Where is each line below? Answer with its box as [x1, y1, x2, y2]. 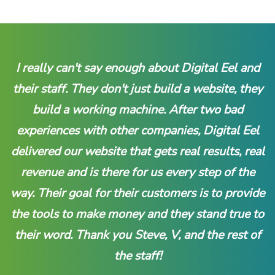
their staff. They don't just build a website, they [12, 80, 263, 97]
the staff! [114, 247, 161, 264]
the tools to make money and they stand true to [11, 206, 264, 222]
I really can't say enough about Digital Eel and [15, 60, 260, 76]
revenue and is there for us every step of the [20, 164, 255, 180]
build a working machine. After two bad [32, 101, 243, 118]
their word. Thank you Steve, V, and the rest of [14, 227, 261, 243]
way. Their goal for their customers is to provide [10, 185, 265, 201]
